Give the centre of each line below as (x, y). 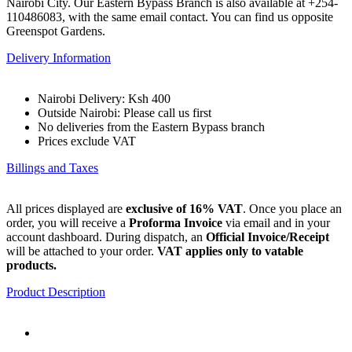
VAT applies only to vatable (230, 251)
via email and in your (276, 222)
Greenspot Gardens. (56, 31)
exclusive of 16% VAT (184, 208)
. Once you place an (292, 208)
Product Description (56, 291)
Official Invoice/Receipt (268, 236)
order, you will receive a (68, 222)
